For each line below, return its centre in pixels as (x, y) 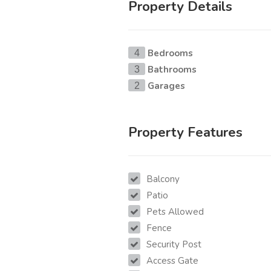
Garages (166, 86)
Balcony (163, 179)
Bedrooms (170, 54)
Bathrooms (172, 70)
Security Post (174, 245)
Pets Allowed (175, 212)
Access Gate (172, 261)
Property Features (185, 133)
